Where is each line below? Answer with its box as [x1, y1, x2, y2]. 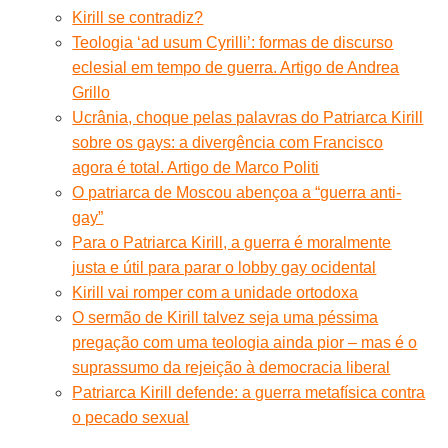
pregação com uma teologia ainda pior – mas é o [72, 333, 418, 351]
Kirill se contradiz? [72, 8, 204, 26]
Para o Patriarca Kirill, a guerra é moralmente [72, 233, 392, 251]
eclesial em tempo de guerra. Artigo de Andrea [72, 58, 400, 76]
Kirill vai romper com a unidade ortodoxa [72, 283, 359, 301]
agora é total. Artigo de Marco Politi [72, 158, 320, 176]
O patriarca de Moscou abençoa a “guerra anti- [72, 183, 402, 201]
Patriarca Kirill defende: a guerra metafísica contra [72, 383, 426, 401]
